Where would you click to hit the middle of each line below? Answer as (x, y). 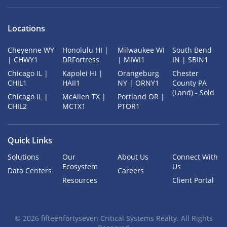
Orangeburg (138, 73)
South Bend (192, 50)
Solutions (23, 157)
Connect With (195, 157)
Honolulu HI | (86, 50)
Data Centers (30, 171)
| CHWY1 (23, 60)
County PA (189, 83)
